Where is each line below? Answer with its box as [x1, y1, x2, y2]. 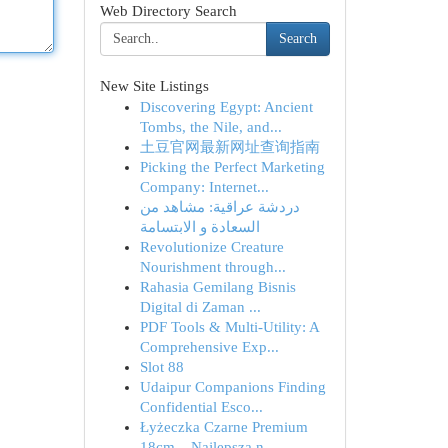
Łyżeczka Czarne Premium [139, 419, 308, 435]
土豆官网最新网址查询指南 [139, 139, 320, 155]
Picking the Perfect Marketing [139, 159, 325, 175]
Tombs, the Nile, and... [139, 119, 282, 135]
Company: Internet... [139, 179, 269, 195]
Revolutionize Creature [139, 239, 284, 255]
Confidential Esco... [139, 399, 263, 415]
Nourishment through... [139, 259, 286, 275]
